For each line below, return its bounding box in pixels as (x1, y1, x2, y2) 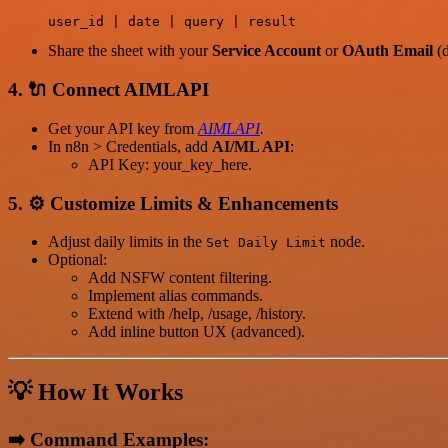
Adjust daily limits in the (48, 233, 206, 251)
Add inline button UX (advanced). (88, 323, 305, 341)
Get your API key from (48, 119, 198, 137)
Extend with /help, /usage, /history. (88, 305, 306, 323)
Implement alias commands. (88, 287, 263, 305)
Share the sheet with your (48, 42, 212, 60)
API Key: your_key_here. (88, 155, 252, 173)
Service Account (212, 42, 321, 60)
